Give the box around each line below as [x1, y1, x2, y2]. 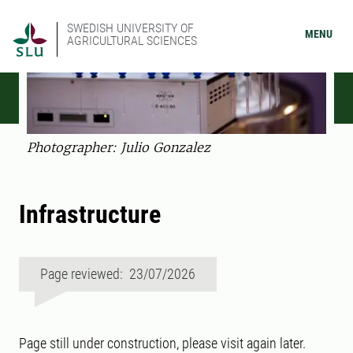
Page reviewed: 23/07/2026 [40, 266, 195, 283]
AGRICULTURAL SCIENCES [67, 33, 197, 48]
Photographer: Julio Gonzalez [27, 139, 210, 156]
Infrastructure [19, 199, 161, 230]
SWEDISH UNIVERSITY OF [67, 20, 194, 35]
